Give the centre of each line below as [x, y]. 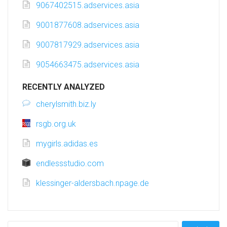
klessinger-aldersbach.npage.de [92, 183]
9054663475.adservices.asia [88, 65]
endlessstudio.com [70, 164]
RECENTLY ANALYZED [64, 87]
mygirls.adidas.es [67, 144]
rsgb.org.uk [56, 124]
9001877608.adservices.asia [88, 25]
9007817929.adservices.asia [88, 45]
